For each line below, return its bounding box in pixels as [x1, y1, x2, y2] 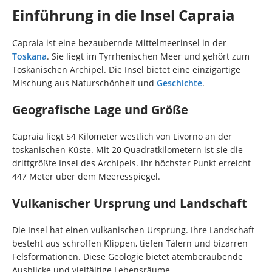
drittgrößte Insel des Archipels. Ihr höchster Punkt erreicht [12, 157, 251, 169]
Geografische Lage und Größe [12, 101, 188, 118]
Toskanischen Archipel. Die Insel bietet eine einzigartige [12, 64, 240, 76]
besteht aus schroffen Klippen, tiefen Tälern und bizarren [12, 237, 248, 250]
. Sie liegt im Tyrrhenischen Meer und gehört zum [47, 50, 250, 63]
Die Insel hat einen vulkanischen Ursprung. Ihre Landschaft [12, 224, 254, 236]
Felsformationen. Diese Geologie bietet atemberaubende [12, 251, 243, 263]
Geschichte [157, 77, 202, 89]
